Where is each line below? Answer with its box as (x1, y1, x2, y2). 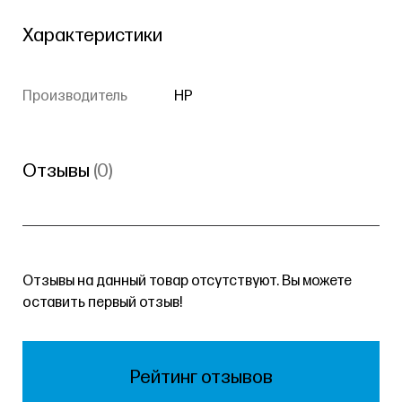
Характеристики (22, 24, 162, 48)
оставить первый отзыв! (22, 294, 183, 312)
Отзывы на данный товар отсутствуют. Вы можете (22, 273, 352, 291)
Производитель (22, 88, 127, 106)
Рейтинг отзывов (129, 366, 273, 389)
